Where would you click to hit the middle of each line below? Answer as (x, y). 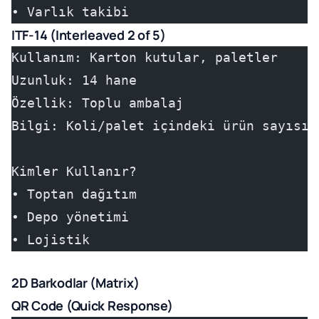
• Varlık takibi (70, 12)
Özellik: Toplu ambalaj (98, 103)
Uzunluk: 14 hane (74, 80)
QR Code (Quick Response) (92, 305)
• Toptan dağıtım (74, 194)
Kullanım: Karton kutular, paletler (145, 57)
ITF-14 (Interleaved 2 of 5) (89, 35)
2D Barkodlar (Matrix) (75, 283)
